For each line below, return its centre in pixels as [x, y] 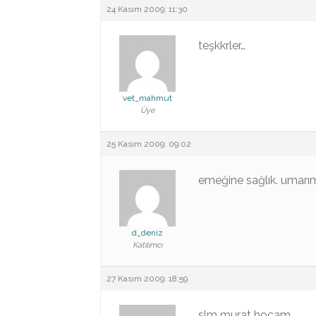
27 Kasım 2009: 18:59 [147, 279]
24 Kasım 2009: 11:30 [147, 9]
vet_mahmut [147, 98]
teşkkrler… [222, 45]
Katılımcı [147, 245]
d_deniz [147, 233]
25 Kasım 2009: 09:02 [149, 144]
